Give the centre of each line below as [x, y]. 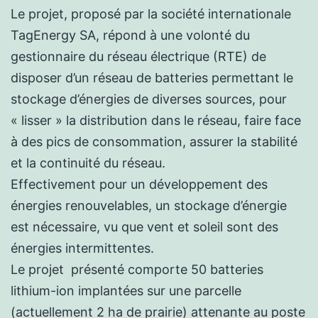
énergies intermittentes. [82, 248]
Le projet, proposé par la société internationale [151, 13]
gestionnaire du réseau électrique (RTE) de [138, 56]
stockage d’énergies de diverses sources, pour [149, 99]
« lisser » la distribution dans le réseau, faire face [156, 120]
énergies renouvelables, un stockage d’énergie [149, 205]
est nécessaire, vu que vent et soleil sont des [144, 226]
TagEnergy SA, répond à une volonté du [130, 35]
